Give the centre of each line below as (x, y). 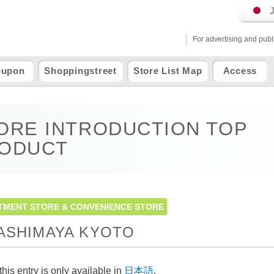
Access (240, 71)
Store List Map (168, 71)
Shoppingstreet (80, 71)
